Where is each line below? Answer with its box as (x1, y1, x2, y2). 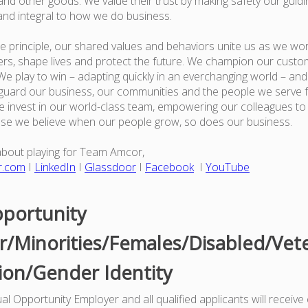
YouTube (206, 159, 250, 175)
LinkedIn (34, 159, 76, 175)
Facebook (145, 159, 194, 175)
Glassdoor (85, 159, 136, 175)
